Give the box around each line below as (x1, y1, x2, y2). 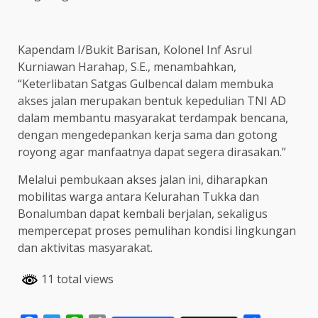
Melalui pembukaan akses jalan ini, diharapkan (18, 172, 268, 188)
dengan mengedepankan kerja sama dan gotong (18, 127, 278, 143)
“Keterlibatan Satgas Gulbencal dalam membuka (18, 76, 273, 92)
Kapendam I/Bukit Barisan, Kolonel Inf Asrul (18, 42, 252, 58)
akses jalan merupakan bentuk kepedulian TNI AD (18, 93, 286, 109)
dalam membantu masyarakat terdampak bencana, (18, 110, 288, 126)
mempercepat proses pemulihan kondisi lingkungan (18, 223, 296, 239)
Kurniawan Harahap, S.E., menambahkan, (18, 59, 236, 75)
